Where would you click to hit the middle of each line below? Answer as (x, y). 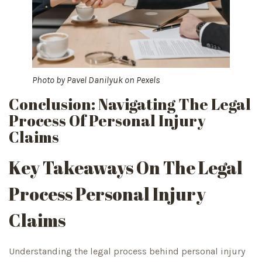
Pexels (148, 80)
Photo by (49, 80)
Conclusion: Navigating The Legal (130, 104)
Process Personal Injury (107, 194)
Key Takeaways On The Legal (126, 168)
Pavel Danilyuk (95, 80)
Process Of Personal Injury (107, 121)
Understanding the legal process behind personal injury (127, 251)
